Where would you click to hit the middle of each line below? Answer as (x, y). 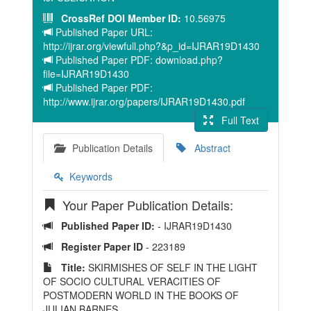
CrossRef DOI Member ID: (118, 18)
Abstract (208, 148)
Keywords (88, 176)
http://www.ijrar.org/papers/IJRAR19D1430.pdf (144, 101)
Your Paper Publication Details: (144, 205)
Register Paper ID (103, 246)
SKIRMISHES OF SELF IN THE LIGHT (171, 267)
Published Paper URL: (103, 32)
